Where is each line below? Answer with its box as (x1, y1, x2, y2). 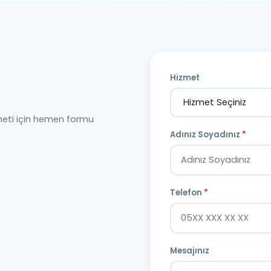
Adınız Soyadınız (170, 129, 242, 141)
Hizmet (170, 72, 200, 84)
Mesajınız (170, 245, 209, 257)
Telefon (170, 187, 204, 199)
